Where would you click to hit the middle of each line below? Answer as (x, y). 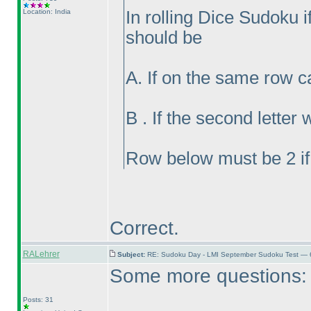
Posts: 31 (38, 300)
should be (163, 37)
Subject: (132, 254)
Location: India (47, 11)
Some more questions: (208, 276)
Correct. (144, 228)
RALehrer (41, 254)
